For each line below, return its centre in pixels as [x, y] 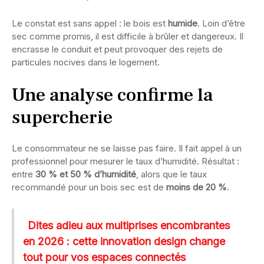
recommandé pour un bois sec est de [89, 187]
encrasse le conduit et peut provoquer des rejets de [117, 49]
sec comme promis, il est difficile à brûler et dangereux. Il [128, 37]
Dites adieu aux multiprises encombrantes [129, 226]
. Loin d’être [221, 24]
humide [183, 24]
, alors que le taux [171, 174]
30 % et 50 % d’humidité [86, 174]
